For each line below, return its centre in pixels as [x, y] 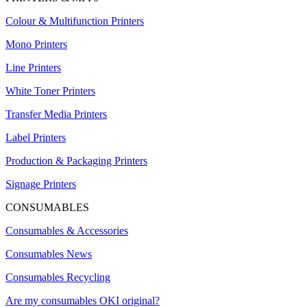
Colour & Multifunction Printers [75, 21]
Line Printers [33, 68]
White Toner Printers [50, 91]
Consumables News [49, 254]
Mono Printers [36, 45]
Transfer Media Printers [56, 114]
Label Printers [36, 138]
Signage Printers [41, 184]
